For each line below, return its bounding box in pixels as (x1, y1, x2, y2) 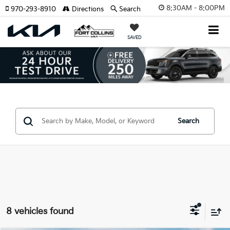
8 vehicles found (6, 206, 74, 217)
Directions (70, 5, 104, 13)
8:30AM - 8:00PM (166, 4, 225, 12)
